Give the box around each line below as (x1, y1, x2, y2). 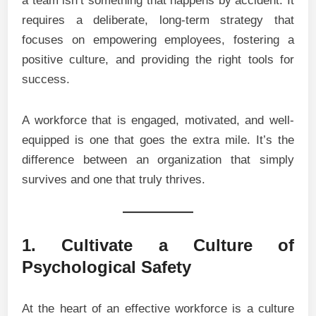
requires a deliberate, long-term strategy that (22, 13, 294, 27)
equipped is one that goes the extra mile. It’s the (22, 133, 294, 147)
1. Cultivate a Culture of (22, 236, 294, 255)
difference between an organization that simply (22, 153, 294, 166)
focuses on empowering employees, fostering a (22, 33, 294, 47)
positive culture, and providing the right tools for (22, 53, 294, 66)
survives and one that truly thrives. (22, 173, 206, 186)
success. (22, 73, 71, 86)
